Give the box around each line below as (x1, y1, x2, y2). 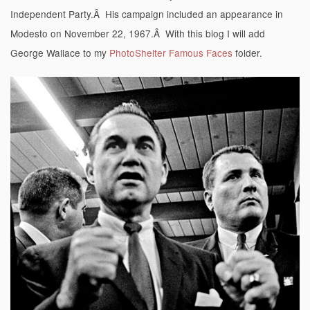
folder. (232, 46, 262, 60)
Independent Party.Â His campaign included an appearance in (10, 7, 283, 21)
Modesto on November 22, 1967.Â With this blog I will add (10, 26, 265, 41)
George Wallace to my (10, 46, 109, 60)
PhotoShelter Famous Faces (109, 46, 232, 60)
